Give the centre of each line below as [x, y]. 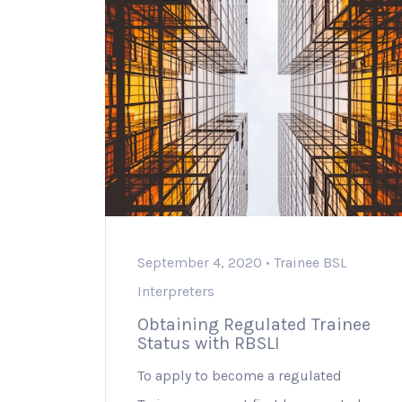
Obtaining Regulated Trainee [254, 325]
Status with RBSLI [209, 344]
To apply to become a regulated [240, 376]
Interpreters [176, 292]
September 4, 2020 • [205, 263]
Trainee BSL [310, 263]
